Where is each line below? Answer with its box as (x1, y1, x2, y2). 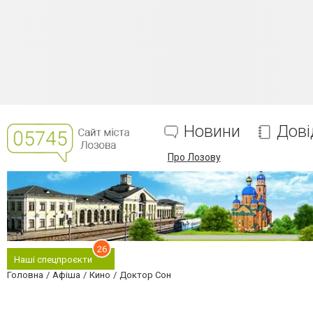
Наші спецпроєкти (14, 254, 92, 265)
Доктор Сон (119, 270, 171, 280)
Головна (7, 270, 43, 280)
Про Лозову (167, 152, 221, 163)
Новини (183, 122, 240, 141)
